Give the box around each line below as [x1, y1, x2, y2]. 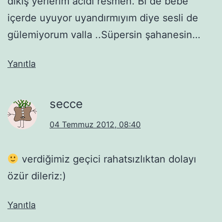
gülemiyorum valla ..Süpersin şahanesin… [7, 28, 200, 41]
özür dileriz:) [7, 169, 66, 182]
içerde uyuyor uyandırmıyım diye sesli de [7, 11, 198, 24]
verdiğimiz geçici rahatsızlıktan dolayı [18, 153, 196, 165]
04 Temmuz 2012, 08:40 [50, 119, 141, 129]
